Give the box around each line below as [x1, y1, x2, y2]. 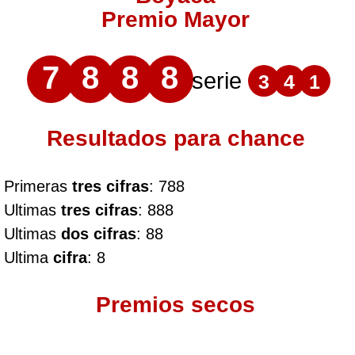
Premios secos [96, 292, 256, 317]
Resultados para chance [46, 126, 305, 151]
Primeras [4, 177, 72, 195]
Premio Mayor [101, 7, 250, 32]
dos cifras [61, 225, 136, 242]
